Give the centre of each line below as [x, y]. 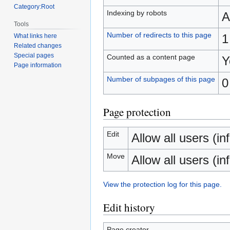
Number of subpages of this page [161, 79]
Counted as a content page [151, 57]
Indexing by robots [137, 13]
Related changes [38, 46]
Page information [38, 65]
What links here [36, 36]
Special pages [34, 56]
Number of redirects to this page [159, 35]
